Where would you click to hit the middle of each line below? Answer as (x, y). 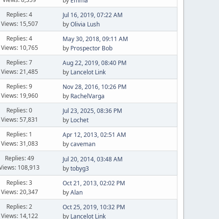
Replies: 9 (20, 86)
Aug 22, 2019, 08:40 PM (94, 63)
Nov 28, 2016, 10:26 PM (94, 87)
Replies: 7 (20, 62)
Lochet (79, 120)
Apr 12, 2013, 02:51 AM (94, 135)
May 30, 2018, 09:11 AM (95, 39)
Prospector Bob (91, 48)
